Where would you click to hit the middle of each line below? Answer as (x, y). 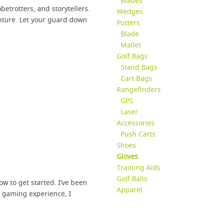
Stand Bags (139, 67)
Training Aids (138, 167)
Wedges (130, 11)
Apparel (129, 190)
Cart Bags (136, 78)
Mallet (131, 45)
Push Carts (138, 134)
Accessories (135, 123)
